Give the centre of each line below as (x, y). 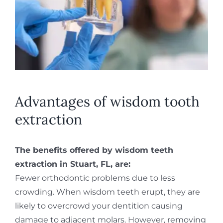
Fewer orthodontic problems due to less (95, 178)
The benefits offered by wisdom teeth (94, 150)
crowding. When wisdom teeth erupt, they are (107, 192)
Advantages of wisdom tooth (107, 101)
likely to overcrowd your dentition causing (99, 206)
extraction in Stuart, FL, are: (72, 164)
